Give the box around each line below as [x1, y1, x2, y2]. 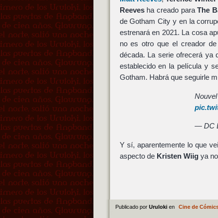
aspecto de [119, 151, 157, 160]
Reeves [119, 6, 145, 15]
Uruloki [148, 203, 169, 210]
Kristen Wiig [156, 151, 199, 160]
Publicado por [115, 203, 149, 210]
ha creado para [144, 6, 198, 15]
